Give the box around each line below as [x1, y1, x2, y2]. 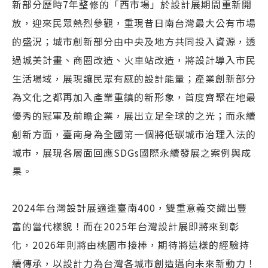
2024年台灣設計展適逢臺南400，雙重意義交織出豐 [12, 200, 247, 215]
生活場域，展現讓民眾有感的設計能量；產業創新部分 [12, 71, 256, 86]
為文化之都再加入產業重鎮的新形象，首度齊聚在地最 [12, 90, 256, 105]
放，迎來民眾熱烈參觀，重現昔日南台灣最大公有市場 [12, 16, 256, 31]
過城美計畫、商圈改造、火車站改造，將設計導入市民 [12, 53, 256, 68]
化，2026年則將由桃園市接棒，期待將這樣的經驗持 [12, 237, 249, 252]
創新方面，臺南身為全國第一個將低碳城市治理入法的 [12, 127, 256, 142]
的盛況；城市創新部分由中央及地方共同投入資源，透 [12, 34, 256, 49]
